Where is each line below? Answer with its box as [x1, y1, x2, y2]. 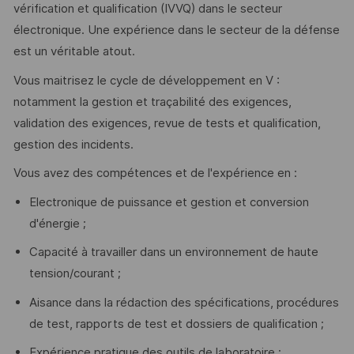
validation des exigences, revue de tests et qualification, [13, 115, 321, 130]
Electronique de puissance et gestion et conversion [28, 194, 309, 209]
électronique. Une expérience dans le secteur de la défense [13, 23, 340, 38]
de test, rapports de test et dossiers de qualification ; [28, 316, 324, 331]
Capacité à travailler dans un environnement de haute [28, 245, 318, 260]
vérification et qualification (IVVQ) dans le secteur [13, 2, 282, 17]
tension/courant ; [28, 266, 121, 281]
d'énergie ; [28, 216, 86, 231]
